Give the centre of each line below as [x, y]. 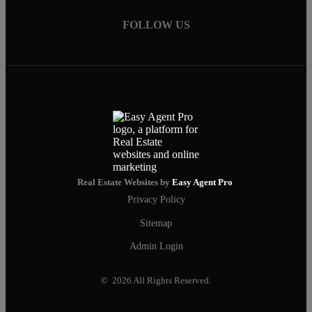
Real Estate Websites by [125, 182]
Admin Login [156, 245]
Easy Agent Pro [203, 182]
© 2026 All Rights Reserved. [156, 280]
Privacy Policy [156, 200]
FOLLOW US [156, 24]
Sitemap [156, 223]
